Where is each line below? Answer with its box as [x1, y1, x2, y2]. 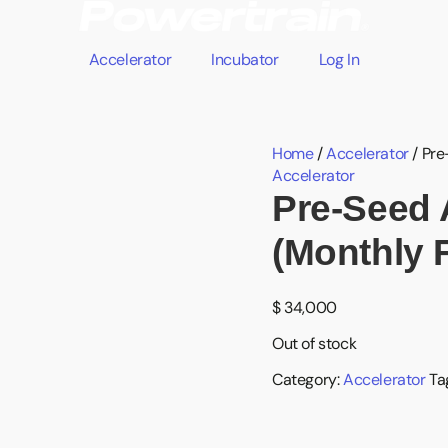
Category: [272, 369, 343, 391]
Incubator [211, 49, 279, 70]
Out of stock [272, 333, 357, 355]
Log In [318, 49, 360, 70]
